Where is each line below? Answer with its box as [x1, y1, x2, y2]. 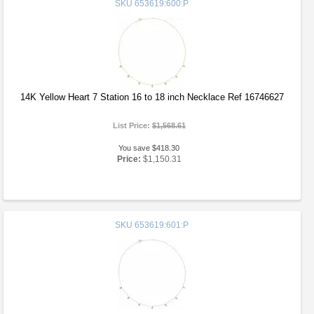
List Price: [112, 121, 152, 130]
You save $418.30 [118, 144, 180, 152]
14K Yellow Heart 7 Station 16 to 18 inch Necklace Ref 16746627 [20, 92, 284, 102]
